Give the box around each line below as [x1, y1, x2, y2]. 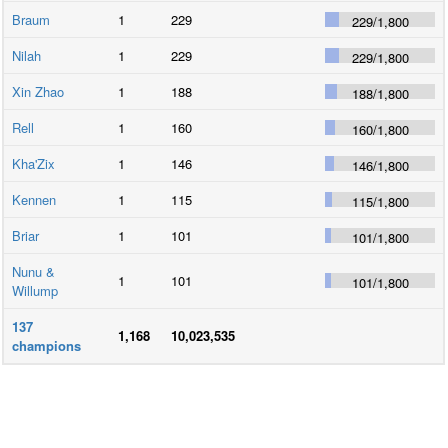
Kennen [12, 189, 57, 209]
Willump [12, 280, 59, 300]
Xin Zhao [12, 81, 65, 101]
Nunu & [12, 261, 56, 281]
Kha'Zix [12, 153, 56, 173]
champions [12, 335, 82, 355]
